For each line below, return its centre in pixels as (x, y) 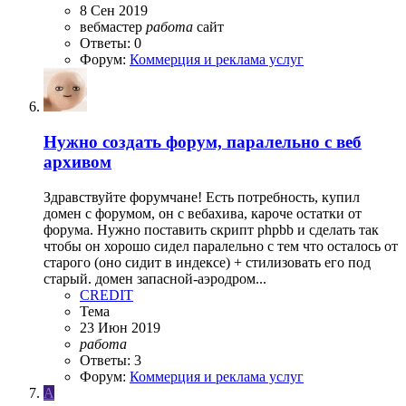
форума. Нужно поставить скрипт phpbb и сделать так (211, 229)
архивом (77, 161)
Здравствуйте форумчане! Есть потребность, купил (202, 197)
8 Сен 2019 (114, 11)
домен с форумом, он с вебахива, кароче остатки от (203, 213)
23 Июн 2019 (120, 327)
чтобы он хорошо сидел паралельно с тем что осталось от (221, 246)
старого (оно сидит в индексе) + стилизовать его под (207, 262)
